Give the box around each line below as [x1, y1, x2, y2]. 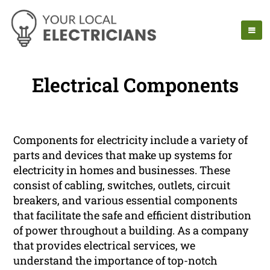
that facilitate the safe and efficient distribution [13, 208, 252, 223]
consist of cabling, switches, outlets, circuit [13, 178, 231, 193]
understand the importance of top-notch [13, 253, 218, 268]
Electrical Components [31, 72, 239, 98]
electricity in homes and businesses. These [13, 163, 231, 178]
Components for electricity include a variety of [13, 133, 248, 148]
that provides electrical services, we [13, 238, 196, 253]
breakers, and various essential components [13, 193, 238, 208]
